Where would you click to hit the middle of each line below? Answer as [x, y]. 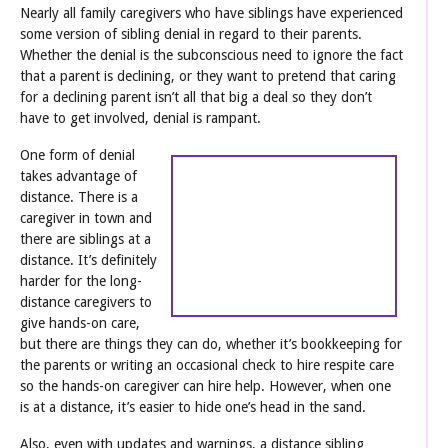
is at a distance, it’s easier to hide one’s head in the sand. [193, 406]
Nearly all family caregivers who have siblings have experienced [211, 12]
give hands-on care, [80, 322]
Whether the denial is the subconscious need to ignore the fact [211, 54]
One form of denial [77, 154]
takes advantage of [78, 175]
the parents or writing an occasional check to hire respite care [207, 364]
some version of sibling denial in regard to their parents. [191, 33]
